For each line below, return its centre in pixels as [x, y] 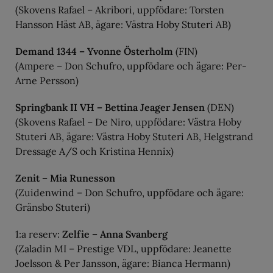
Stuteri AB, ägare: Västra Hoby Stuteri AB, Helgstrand [134, 136]
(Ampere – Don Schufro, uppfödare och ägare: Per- [131, 66]
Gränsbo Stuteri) [53, 207]
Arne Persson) [47, 80]
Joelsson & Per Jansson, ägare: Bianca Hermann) [123, 263]
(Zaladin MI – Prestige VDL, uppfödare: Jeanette [123, 249]
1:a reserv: [39, 234]
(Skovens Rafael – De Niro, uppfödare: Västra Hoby [128, 122]
